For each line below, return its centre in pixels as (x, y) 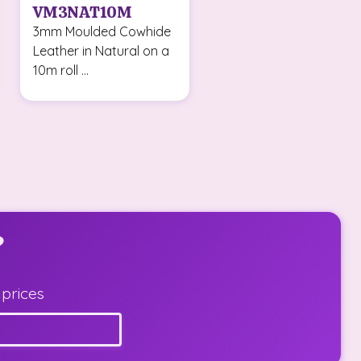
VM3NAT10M (82, 12)
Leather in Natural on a (101, 50)
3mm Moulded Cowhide (102, 31)
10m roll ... (60, 70)
